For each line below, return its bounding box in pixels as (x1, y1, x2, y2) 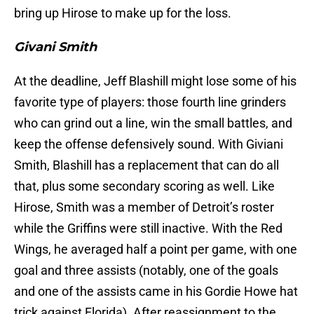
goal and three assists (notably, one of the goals (14, 263, 278, 278)
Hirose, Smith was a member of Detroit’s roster (14, 200, 274, 215)
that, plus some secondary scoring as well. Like (14, 179, 275, 194)
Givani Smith (14, 39, 97, 55)
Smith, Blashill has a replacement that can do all (14, 158, 279, 173)
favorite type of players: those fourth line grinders (14, 95, 286, 110)
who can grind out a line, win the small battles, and (14, 116, 292, 131)
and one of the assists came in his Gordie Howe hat (14, 284, 298, 299)
